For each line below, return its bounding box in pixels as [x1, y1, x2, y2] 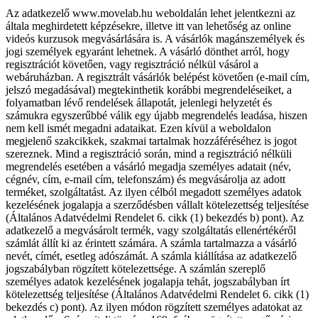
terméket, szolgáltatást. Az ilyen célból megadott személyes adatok [6, 186, 302, 199]
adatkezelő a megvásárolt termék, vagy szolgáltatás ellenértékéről [6, 224, 296, 237]
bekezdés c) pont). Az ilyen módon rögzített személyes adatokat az [6, 301, 302, 314]
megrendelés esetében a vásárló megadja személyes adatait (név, [6, 160, 291, 173]
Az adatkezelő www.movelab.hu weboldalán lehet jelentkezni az [6, 7, 295, 20]
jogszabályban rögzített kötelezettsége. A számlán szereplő [6, 263, 265, 275]
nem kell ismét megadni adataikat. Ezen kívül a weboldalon [6, 122, 271, 135]
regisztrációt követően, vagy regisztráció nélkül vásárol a [6, 58, 258, 71]
